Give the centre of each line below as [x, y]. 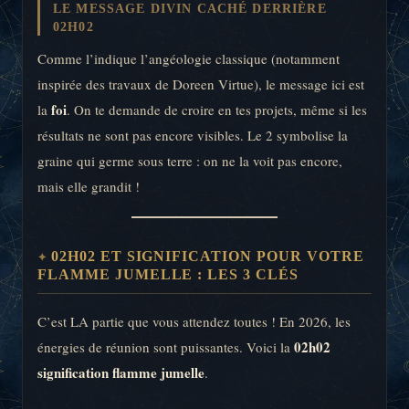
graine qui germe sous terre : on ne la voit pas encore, [190, 161]
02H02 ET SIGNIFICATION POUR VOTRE [207, 257]
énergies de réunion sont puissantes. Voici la [166, 347]
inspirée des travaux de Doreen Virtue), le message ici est [201, 84]
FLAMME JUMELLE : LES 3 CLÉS [168, 275]
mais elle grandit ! [89, 187]
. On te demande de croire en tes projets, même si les [217, 110]
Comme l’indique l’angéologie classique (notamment [189, 59]
